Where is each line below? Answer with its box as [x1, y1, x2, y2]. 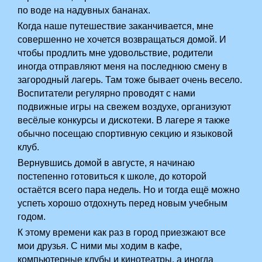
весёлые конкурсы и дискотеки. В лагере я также [18, 115, 230, 125]
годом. [18, 212, 46, 222]
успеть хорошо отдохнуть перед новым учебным [18, 198, 228, 208]
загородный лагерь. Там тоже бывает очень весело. [18, 75, 243, 85]
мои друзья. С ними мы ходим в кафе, [18, 241, 182, 251]
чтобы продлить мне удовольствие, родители [18, 48, 213, 58]
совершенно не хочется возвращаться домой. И [18, 35, 227, 44]
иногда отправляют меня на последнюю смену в [18, 61, 228, 71]
